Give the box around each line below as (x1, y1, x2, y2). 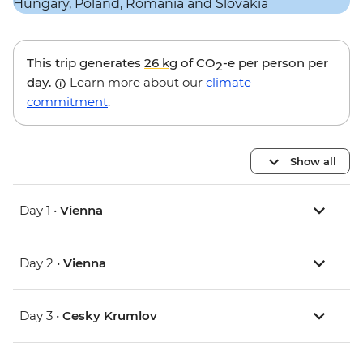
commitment (27, 94, 108, 110)
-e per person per (223, 55, 328, 71)
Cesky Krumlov (62, 308, 157, 324)
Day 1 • (19, 203, 60, 219)
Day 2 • (19, 255, 63, 271)
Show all (290, 154, 336, 168)
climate (206, 75, 251, 91)
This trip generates (27, 55, 144, 71)
